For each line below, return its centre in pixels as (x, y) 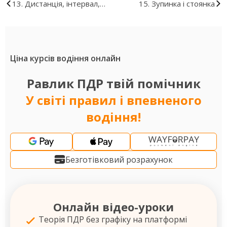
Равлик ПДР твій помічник (113, 83)
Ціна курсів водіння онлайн (65, 58)
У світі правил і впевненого (113, 100)
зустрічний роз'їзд (46, 19)
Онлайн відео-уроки (113, 207)
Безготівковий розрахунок (119, 160)
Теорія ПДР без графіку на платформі (112, 219)
